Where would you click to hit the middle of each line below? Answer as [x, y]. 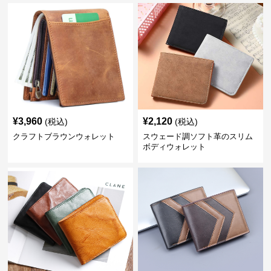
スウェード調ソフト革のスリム [198, 137]
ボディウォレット [174, 147]
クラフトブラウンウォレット [64, 137]
